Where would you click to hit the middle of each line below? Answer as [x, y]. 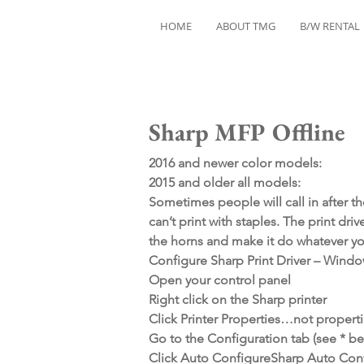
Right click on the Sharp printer [238, 299]
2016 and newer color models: [235, 163]
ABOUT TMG [246, 26]
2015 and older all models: [225, 182]
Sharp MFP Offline [247, 132]
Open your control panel [220, 280]
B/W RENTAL [330, 26]
